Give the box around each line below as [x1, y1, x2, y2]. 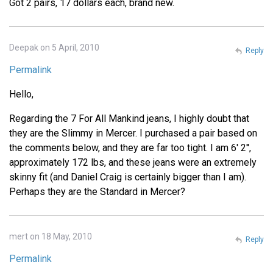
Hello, [9, 88, 34, 100]
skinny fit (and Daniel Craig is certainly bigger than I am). [9, 171, 246, 183]
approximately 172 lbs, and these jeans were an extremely [9, 156, 257, 168]
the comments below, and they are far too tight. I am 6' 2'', [9, 141, 251, 154]
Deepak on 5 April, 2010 [9, 42, 99, 52]
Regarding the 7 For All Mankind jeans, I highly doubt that [9, 112, 249, 124]
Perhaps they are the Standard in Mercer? [9, 185, 185, 197]
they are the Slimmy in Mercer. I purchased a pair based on [9, 127, 257, 139]
